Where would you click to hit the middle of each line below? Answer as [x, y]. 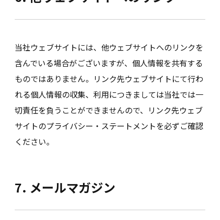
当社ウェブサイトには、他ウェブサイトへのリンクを [109, 47]
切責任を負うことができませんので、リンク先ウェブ [109, 110]
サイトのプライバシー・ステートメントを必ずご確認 [109, 125]
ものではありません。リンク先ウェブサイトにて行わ [109, 78]
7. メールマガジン [65, 187]
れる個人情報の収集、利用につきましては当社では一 [109, 94]
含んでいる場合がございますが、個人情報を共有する [109, 63]
